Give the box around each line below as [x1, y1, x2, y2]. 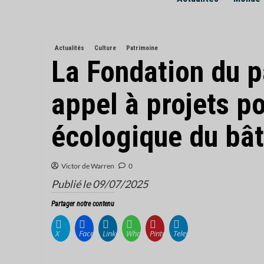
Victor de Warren [61, 161, 114, 171]
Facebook [79, 228, 110, 239]
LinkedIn [103, 228, 130, 239]
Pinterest [150, 228, 178, 239]
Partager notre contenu [51, 200, 114, 209]
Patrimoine [126, 44, 158, 52]
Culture [94, 44, 116, 52]
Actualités [55, 44, 84, 52]
